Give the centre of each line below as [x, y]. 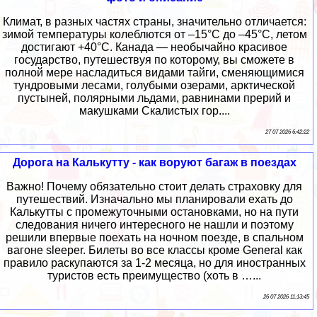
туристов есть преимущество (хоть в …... [154, 276]
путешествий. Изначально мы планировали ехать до [154, 200]
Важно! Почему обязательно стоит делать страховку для [154, 187]
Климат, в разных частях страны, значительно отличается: [154, 22]
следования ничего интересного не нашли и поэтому [154, 225]
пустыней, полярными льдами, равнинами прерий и [154, 98]
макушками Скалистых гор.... [154, 111]
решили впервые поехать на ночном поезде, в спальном [154, 238]
